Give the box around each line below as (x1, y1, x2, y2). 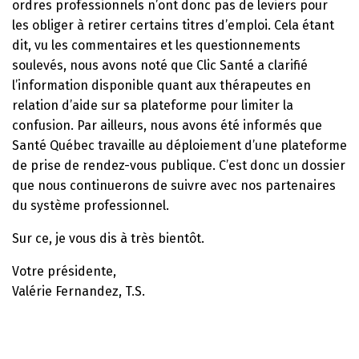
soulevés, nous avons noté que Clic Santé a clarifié (12, 57, 308, 73)
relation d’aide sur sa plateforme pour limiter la (12, 97, 293, 113)
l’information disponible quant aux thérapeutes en (12, 77, 311, 93)
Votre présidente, (12, 263, 116, 279)
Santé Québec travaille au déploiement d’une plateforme (12, 137, 347, 153)
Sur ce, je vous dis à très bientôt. (12, 230, 204, 246)
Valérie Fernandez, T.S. (12, 283, 145, 299)
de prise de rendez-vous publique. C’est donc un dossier (12, 157, 345, 173)
